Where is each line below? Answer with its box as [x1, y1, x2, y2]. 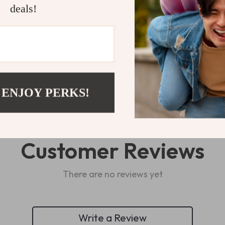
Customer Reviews [21, 137, 204, 164]
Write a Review [78, 211, 147, 224]
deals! [10, 2, 37, 15]
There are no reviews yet [62, 168, 163, 180]
